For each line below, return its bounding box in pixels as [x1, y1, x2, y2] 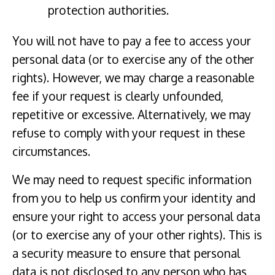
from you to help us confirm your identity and [12, 190, 255, 206]
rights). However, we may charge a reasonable [12, 69, 254, 85]
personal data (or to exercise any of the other [12, 51, 254, 67]
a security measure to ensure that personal [12, 245, 240, 261]
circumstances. [12, 143, 90, 159]
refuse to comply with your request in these [12, 125, 245, 141]
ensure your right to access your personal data [12, 208, 260, 224]
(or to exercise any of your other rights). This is [12, 227, 262, 242]
